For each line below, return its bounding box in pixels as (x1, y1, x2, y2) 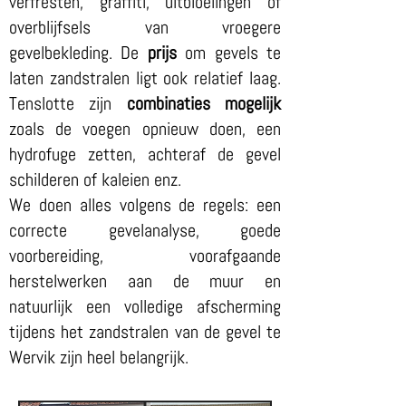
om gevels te (176, 41, 282, 64)
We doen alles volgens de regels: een (9, 193, 281, 217)
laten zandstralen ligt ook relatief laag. (9, 66, 281, 90)
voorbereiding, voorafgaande (9, 244, 281, 267)
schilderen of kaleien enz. (9, 168, 181, 191)
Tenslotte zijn (9, 92, 127, 115)
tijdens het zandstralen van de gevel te (9, 320, 281, 343)
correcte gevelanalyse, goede (9, 218, 281, 242)
